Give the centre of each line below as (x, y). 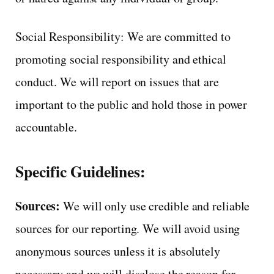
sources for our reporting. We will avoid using (128, 228)
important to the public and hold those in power (131, 104)
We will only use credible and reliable (155, 206)
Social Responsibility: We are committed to (123, 36)
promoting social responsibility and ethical (121, 59)
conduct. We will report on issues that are (117, 81)
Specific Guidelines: (80, 171)
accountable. (46, 127)
